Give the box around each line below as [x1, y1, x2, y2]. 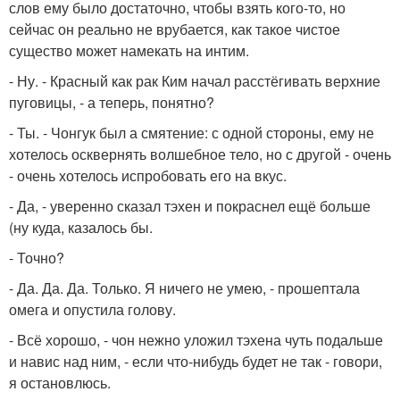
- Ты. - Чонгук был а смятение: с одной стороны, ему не [9, 122, 374, 144]
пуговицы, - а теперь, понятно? [9, 92, 214, 113]
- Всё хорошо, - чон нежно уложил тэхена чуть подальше [9, 329, 383, 351]
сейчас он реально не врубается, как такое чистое [9, 19, 340, 40]
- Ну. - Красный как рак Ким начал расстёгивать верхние [9, 71, 380, 92]
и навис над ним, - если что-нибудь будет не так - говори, [9, 351, 382, 372]
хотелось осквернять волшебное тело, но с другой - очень [9, 144, 391, 165]
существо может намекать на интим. [9, 40, 249, 62]
